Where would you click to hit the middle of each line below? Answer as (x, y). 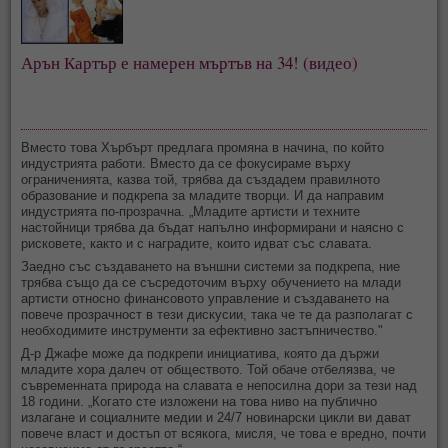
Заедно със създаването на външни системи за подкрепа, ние (211, 266)
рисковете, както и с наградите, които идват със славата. (197, 243)
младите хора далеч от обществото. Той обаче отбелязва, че (208, 369)
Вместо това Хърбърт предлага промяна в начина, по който (203, 147)
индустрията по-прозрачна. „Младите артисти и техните (191, 211)
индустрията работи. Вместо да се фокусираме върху (186, 163)
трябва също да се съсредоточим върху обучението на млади (211, 282)
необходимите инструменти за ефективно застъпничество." (202, 330)
